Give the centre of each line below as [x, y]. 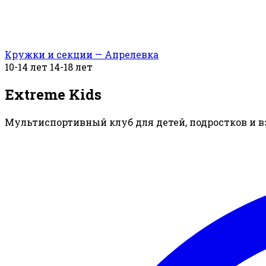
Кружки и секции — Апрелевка [82, 55]
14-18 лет [71, 67]
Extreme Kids [53, 95]
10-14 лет [26, 67]
